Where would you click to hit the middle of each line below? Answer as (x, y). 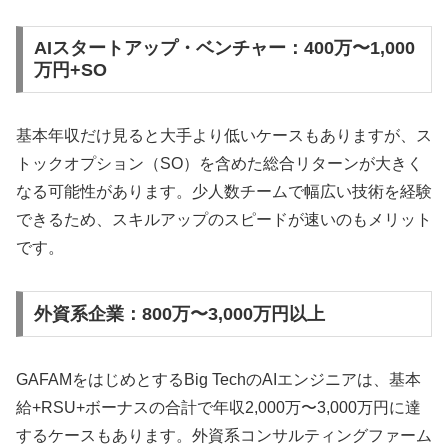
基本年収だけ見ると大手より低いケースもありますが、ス (224, 136)
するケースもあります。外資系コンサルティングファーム (224, 435)
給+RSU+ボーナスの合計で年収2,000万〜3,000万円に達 (218, 407)
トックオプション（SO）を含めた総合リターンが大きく (219, 164)
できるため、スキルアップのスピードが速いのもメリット (224, 220)
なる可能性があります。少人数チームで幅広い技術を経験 (224, 192)
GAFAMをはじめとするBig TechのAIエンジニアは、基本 (218, 379)
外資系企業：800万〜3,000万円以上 (179, 313)
